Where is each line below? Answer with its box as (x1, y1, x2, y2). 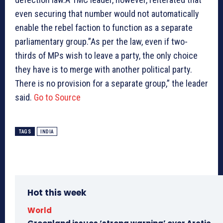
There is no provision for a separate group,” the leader (15, 78, 208, 89)
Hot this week (27, 186, 86, 199)
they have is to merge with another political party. (15, 64, 192, 75)
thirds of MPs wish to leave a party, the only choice (15, 50, 198, 61)
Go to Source (34, 92, 81, 103)
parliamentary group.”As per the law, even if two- (15, 36, 188, 47)
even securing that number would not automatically (15, 8, 199, 19)
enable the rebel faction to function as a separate (15, 22, 193, 33)
